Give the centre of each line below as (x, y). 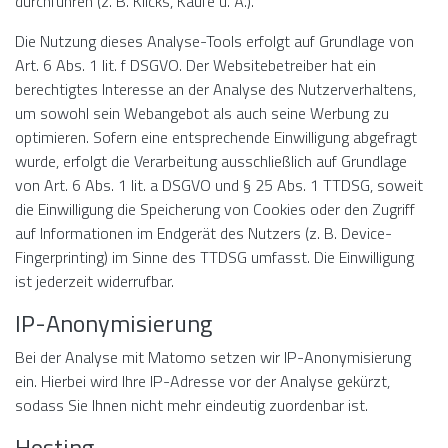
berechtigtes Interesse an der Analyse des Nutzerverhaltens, (215, 89)
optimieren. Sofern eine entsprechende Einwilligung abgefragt (216, 137)
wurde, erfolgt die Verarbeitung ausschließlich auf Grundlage (211, 161)
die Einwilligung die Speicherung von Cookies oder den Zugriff (215, 209)
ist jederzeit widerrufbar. (94, 281)
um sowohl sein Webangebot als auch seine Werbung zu (202, 113)
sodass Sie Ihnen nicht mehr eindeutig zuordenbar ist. (191, 405)
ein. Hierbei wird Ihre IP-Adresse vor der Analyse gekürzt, (202, 381)
